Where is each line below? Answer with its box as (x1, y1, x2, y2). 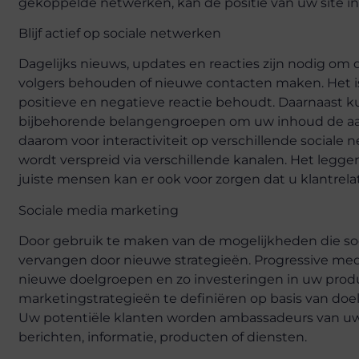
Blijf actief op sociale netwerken (18, 25, 221, 41)
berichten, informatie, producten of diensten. (18, 329, 307, 345)
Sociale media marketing (18, 202, 179, 218)
